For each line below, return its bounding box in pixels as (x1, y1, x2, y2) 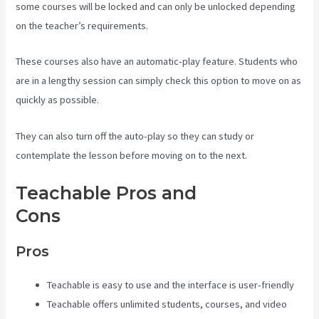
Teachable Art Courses (61, 205, 268, 227)
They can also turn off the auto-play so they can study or (16, 129, 255, 142)
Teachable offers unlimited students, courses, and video (47, 298, 288, 311)
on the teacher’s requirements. (16, 19, 149, 33)
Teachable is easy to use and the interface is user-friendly (47, 278, 295, 292)
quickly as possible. (16, 93, 100, 107)
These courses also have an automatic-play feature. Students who (16, 55, 298, 68)
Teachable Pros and (16, 182, 197, 204)
